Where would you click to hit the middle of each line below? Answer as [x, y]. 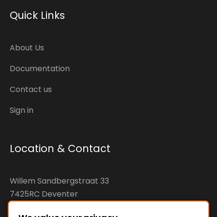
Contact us [31, 90]
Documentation [40, 69]
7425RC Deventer [44, 194]
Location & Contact [60, 149]
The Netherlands [41, 207]
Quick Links [37, 15]
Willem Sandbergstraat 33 [59, 181]
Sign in [22, 110]
